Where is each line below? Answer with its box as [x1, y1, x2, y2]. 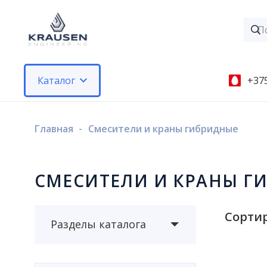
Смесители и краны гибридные [88, 122, 238, 135]
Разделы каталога [50, 217, 146, 231]
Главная [34, 122, 73, 135]
